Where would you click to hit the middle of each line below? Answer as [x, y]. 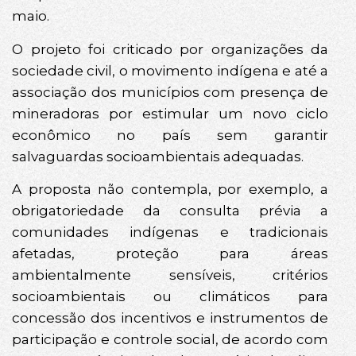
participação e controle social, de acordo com [170, 339]
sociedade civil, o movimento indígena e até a [170, 70]
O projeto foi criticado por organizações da [170, 49]
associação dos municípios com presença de [170, 92]
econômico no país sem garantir [170, 135]
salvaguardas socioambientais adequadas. [158, 156]
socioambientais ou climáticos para [170, 296]
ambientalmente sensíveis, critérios [170, 275]
